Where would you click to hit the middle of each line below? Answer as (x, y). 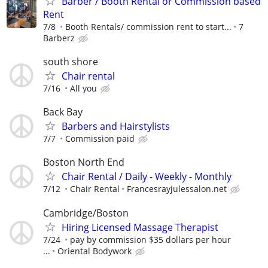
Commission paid (100, 139)
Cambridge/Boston (86, 213)
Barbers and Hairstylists (116, 127)
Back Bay (63, 112)
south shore (71, 61)
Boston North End (84, 162)
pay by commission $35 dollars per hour (150, 239)
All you (83, 88)
